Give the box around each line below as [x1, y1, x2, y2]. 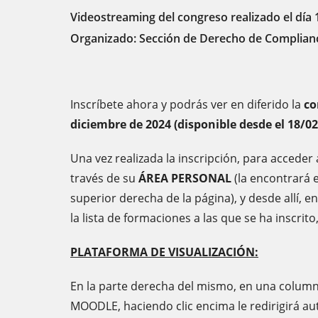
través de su [70, 170, 138, 186]
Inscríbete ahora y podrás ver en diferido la [70, 97, 304, 112]
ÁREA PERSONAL [138, 170, 231, 186]
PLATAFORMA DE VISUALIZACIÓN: [70, 244, 258, 260]
